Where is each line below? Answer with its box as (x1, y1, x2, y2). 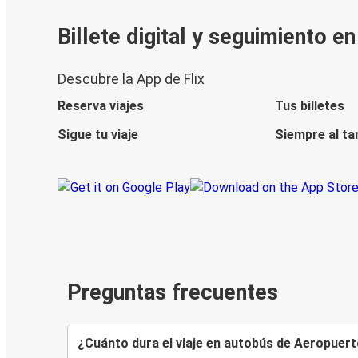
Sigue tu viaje (58, 127, 138, 143)
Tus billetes (274, 98, 344, 114)
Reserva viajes (58, 98, 144, 114)
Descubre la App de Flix (58, 71, 205, 88)
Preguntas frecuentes (67, 280, 278, 306)
